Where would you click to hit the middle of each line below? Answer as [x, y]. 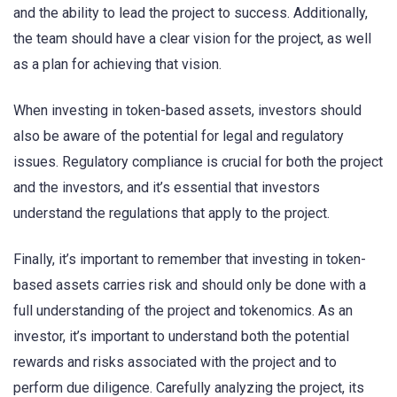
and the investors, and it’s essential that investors [167, 187]
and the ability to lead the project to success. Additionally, [191, 12]
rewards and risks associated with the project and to [175, 362]
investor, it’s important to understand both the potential [181, 337]
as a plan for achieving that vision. [117, 64]
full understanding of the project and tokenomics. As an [183, 311]
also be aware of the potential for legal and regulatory [179, 136]
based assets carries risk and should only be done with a [190, 285]
